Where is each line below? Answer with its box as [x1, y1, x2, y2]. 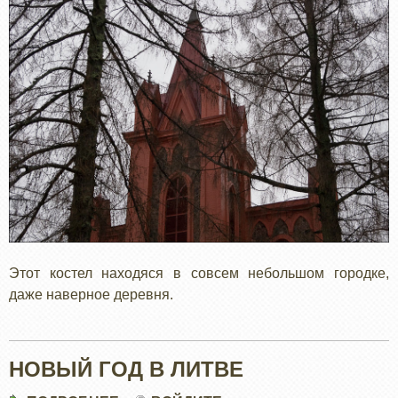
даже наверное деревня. [9, 286, 173, 302]
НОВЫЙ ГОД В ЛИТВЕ [9, 356, 243, 381]
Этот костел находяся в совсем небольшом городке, [9, 265, 389, 281]
